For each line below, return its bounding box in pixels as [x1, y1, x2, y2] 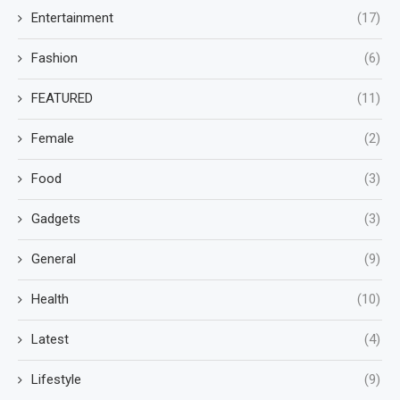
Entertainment [31, 10, 113, 26]
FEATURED [31, 90, 93, 106]
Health [31, 291, 69, 307]
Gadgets [31, 211, 80, 227]
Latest [31, 331, 69, 347]
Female [31, 130, 74, 146]
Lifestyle [31, 371, 81, 387]
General [31, 251, 76, 267]
